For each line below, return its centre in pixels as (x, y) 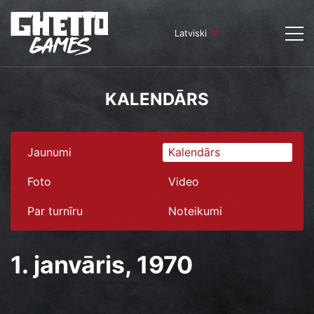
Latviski (191, 33)
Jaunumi (49, 152)
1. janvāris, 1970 (102, 264)
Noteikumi (195, 211)
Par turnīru (55, 211)
